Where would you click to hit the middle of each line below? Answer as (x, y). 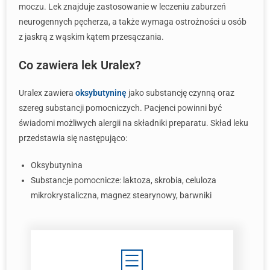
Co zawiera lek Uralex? (80, 65)
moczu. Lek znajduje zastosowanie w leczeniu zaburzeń (122, 7)
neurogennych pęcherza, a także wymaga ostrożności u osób (133, 22)
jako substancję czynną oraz (181, 93)
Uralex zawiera (47, 93)
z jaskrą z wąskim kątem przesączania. (91, 37)
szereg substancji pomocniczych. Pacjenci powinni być (120, 108)
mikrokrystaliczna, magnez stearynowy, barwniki (121, 195)
